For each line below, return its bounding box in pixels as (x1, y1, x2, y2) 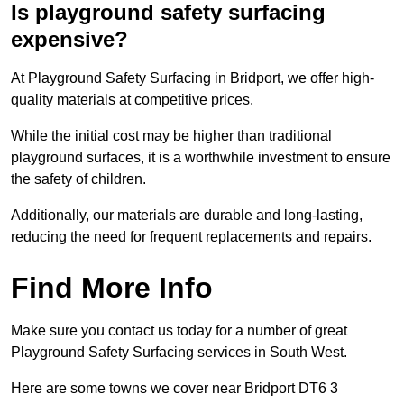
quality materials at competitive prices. (11, 92, 253, 108)
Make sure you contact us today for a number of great (11, 323, 347, 339)
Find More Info (11, 271, 213, 305)
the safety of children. (11, 171, 146, 188)
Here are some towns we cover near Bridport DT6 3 (11, 381, 338, 397)
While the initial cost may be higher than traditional (11, 128, 332, 144)
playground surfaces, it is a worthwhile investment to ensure (11, 150, 390, 166)
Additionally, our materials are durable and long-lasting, (11, 207, 363, 224)
